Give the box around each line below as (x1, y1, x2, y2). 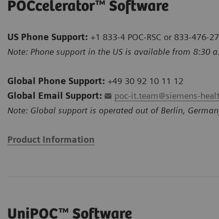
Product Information (7, 134, 95, 145)
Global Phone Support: (7, 76, 105, 87)
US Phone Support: (7, 32, 88, 43)
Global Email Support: (7, 90, 102, 101)
